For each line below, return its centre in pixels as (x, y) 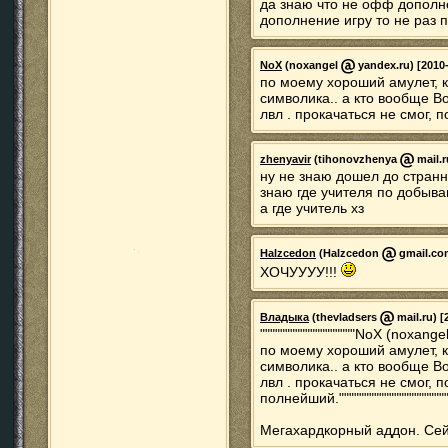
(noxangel (311, 65)
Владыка (284, 317)
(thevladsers (344, 317)
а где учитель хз (312, 208)
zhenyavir (285, 159)
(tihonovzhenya (355, 159)
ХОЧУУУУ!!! (300, 272)
